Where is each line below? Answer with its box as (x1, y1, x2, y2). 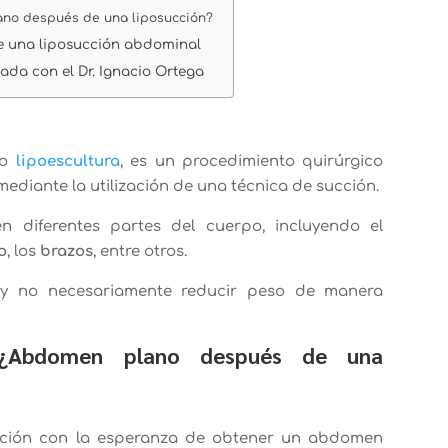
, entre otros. (93, 242, 188, 260)
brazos (40, 242, 94, 260)
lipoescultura (15, 152, 120, 170)
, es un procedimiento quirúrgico (119, 152, 384, 170)
